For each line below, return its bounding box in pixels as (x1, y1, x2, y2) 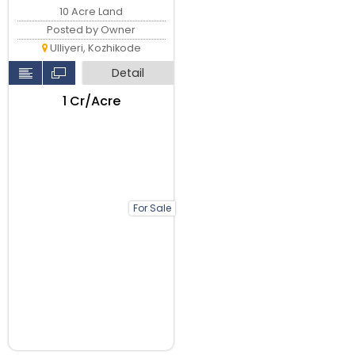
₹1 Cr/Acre (62, 91, 120, 110)
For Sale (133, 201, 171, 215)
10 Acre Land (59, 4, 124, 18)
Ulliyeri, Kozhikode (47, 40, 141, 55)
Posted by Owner (47, 22, 136, 36)
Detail (112, 64, 145, 81)
